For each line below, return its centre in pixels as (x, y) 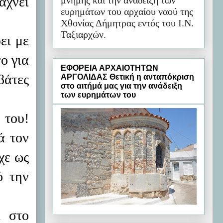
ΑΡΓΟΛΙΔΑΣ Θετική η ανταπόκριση (127, 77)
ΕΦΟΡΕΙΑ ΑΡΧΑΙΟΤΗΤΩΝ (110, 68)
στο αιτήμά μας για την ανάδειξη (121, 86)
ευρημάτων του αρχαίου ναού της (127, 12)
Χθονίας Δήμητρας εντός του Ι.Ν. (127, 23)
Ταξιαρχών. (83, 35)
